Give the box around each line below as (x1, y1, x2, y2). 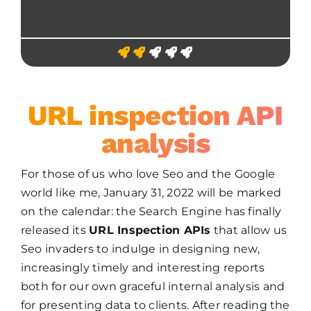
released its (20, 224, 90, 237)
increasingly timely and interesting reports (20, 261, 265, 275)
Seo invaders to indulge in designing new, (20, 242, 260, 256)
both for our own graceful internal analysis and (20, 280, 285, 294)
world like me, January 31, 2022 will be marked (20, 186, 282, 200)
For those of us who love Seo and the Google (20, 167, 276, 181)
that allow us (210, 224, 287, 237)
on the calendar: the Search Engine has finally (20, 205, 282, 219)
